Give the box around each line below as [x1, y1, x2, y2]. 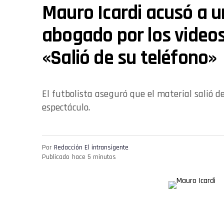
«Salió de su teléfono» [42, 45, 217, 71]
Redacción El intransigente [54, 142, 128, 152]
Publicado [42, 152, 69, 161]
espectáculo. [42, 101, 90, 114]
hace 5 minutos [72, 152, 116, 161]
